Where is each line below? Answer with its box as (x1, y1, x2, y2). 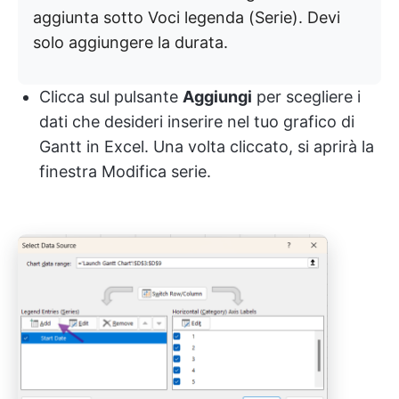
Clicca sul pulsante (39, 86, 183, 106)
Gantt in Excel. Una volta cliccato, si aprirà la (39, 136, 374, 156)
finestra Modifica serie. (39, 161, 211, 181)
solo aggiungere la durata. (33, 32, 228, 52)
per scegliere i (252, 86, 361, 106)
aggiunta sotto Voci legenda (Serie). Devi (33, 7, 340, 27)
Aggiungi (183, 86, 252, 106)
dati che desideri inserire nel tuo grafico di (39, 111, 354, 131)
